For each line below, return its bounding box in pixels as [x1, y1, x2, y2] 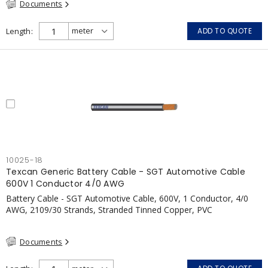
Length [6, 25, 31, 36]
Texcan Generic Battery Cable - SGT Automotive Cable [6, 165, 245, 178]
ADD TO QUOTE [197, 25, 252, 36]
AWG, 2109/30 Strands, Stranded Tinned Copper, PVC [6, 203, 212, 215]
